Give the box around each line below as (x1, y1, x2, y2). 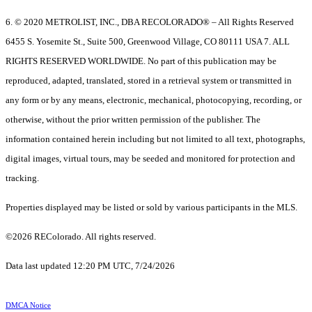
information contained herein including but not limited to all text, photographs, (6, 134, 305, 145)
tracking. (6, 173, 39, 184)
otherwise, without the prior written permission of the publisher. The (6, 114, 260, 125)
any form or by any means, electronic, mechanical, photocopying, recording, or (6, 95, 302, 106)
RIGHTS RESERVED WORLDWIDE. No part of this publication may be (6, 56, 276, 67)
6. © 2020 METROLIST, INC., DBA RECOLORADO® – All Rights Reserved (6, 17, 294, 28)
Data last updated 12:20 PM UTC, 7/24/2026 (6, 260, 175, 272)
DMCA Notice (6, 302, 51, 310)
